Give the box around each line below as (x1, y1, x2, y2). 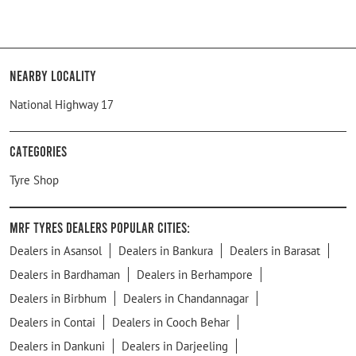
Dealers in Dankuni (10, 338, 105, 354)
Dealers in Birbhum (10, 290, 106, 306)
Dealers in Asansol (10, 242, 102, 258)
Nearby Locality (10, 66, 96, 84)
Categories (10, 141, 67, 160)
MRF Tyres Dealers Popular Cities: (10, 218, 190, 236)
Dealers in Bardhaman (10, 266, 120, 282)
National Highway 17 (10, 96, 114, 112)
